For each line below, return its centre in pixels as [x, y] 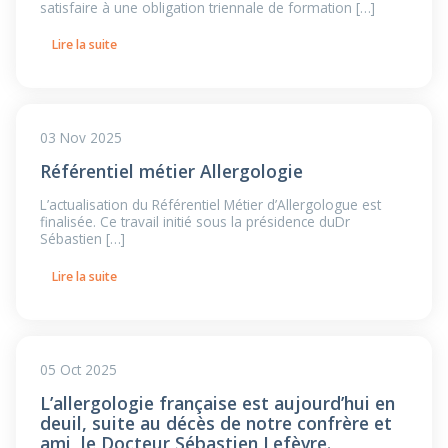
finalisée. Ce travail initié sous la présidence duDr [195, 222]
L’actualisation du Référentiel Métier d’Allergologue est [210, 205]
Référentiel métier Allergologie [171, 171]
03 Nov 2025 [81, 138]
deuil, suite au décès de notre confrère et [216, 422]
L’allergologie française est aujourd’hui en [217, 402]
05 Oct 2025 [78, 369]
